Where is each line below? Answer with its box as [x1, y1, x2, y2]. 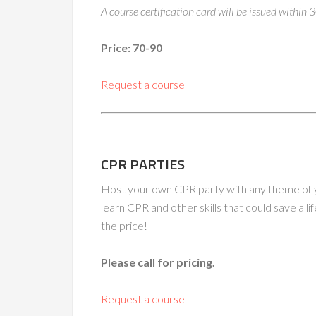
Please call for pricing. [101, 255, 215, 269]
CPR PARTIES [101, 153, 185, 175]
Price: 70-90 [101, 41, 162, 54]
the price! [101, 219, 147, 232]
